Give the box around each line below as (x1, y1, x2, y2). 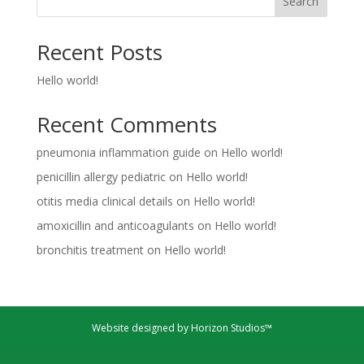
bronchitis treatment (36, 242, 144, 258)
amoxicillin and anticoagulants (36, 218, 194, 233)
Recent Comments (36, 110, 217, 139)
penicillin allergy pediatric (36, 169, 166, 184)
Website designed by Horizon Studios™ (91, 321, 272, 335)
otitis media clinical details (36, 193, 173, 209)
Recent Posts (36, 37, 162, 67)
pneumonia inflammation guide (36, 145, 201, 160)
